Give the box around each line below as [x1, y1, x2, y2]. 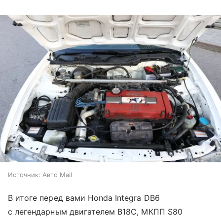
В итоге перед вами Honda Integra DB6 [8, 193, 160, 203]
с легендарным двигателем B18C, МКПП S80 [8, 207, 183, 217]
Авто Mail [42, 171, 72, 179]
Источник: [8, 171, 40, 179]
